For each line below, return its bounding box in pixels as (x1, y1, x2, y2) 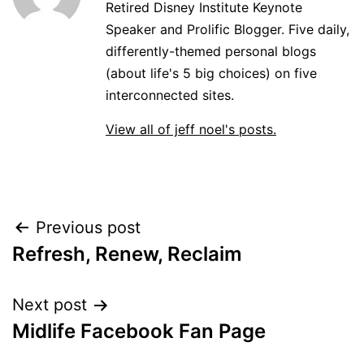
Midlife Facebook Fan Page (12, 319, 266, 343)
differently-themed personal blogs (106, 43, 316, 59)
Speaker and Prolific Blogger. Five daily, (106, 21, 349, 37)
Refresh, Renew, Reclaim (12, 242, 242, 266)
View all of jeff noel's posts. (106, 121, 276, 137)
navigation (11, 251, 154, 287)
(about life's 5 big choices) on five (106, 65, 317, 81)
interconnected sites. (106, 87, 234, 103)
